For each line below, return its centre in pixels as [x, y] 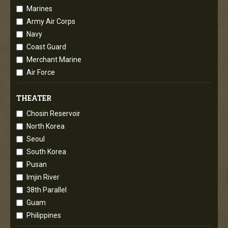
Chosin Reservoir [53, 113]
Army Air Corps [51, 21]
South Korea [46, 151]
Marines [39, 8]
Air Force [41, 72]
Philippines [44, 215]
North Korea [46, 126]
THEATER [34, 98]
